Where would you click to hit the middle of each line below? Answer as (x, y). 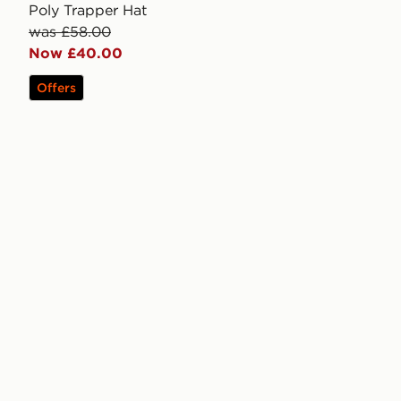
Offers (56, 88)
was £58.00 (70, 32)
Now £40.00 (76, 53)
